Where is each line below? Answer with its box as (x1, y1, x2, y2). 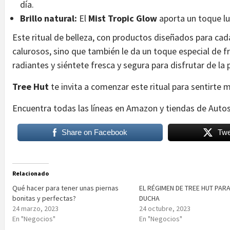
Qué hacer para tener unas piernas (12, 183, 119, 193)
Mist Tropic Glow (88, 12, 157, 25)
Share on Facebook (62, 128, 127, 137)
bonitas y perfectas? (12, 194, 76, 203)
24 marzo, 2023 (12, 204, 59, 214)
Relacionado (12, 169, 49, 178)
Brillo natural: (20, 12, 77, 25)
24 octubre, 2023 (139, 204, 191, 214)
